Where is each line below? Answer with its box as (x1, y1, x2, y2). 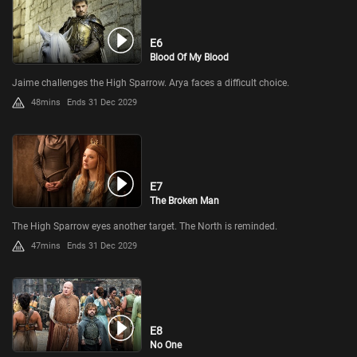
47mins (31, 241, 61, 252)
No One (150, 339, 182, 351)
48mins (31, 96, 61, 108)
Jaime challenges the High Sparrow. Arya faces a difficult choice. (12, 76, 289, 88)
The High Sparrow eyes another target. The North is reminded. (12, 221, 277, 233)
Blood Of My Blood (150, 51, 229, 63)
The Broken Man (150, 195, 220, 207)
